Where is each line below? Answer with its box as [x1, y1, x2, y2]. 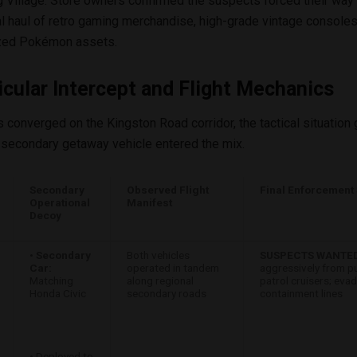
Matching [29, 273, 73, 287]
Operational [29, 195, 90, 209]
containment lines [260, 286, 343, 300]
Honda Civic [29, 286, 86, 300]
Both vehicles [127, 248, 190, 261]
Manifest [127, 195, 172, 209]
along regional [127, 273, 194, 287]
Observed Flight [127, 182, 209, 196]
